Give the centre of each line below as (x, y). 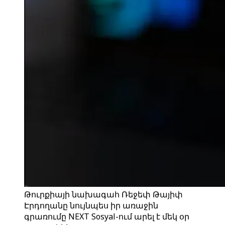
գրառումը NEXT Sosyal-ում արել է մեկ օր (107, 216)
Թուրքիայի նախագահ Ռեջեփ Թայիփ (103, 194)
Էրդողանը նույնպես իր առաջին (91, 205)
